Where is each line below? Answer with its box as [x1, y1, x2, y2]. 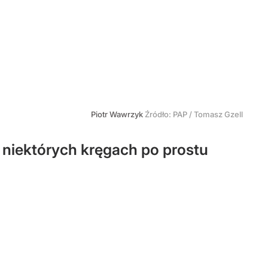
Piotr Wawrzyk [91, 109, 145, 119]
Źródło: [145, 109, 173, 119]
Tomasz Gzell [194, 109, 243, 119]
